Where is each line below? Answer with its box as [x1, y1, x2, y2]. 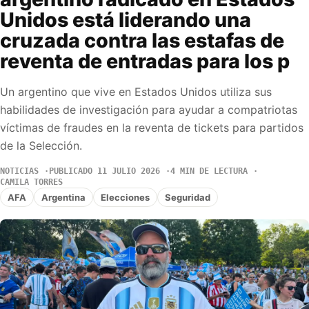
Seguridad [165, 191, 210, 203]
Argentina [41, 191, 86, 203]
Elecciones [101, 191, 150, 203]
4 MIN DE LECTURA [170, 166, 248, 177]
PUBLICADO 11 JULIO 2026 [49, 166, 160, 177]
